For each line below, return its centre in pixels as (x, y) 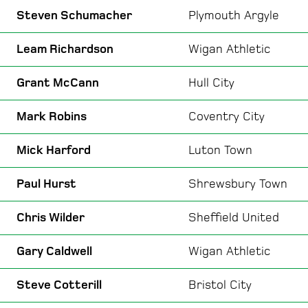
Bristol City (220, 285)
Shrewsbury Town (238, 184)
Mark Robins (52, 116)
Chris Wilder (51, 217)
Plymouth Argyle (234, 15)
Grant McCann (58, 82)
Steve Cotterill (59, 285)
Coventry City (227, 116)
